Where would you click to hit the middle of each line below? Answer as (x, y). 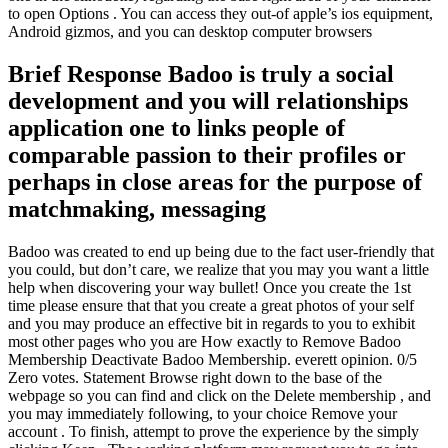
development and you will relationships (208, 101)
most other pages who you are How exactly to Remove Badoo (204, 341)
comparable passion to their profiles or (207, 155)
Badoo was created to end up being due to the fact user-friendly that (221, 251)
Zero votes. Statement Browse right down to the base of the (195, 377)
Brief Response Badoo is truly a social (201, 74)
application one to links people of (176, 128)
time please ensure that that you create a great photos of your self (211, 305)
